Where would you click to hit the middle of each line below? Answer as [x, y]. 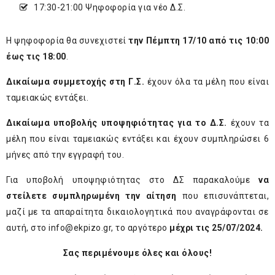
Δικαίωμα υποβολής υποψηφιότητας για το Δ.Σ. [117, 123]
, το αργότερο [140, 228]
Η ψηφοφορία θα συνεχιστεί [68, 41]
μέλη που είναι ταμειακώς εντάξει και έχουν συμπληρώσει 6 [137, 139]
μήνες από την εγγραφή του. [65, 155]
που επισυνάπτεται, [225, 196]
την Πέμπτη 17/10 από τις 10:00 [199, 41]
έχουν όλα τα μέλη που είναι [207, 82]
